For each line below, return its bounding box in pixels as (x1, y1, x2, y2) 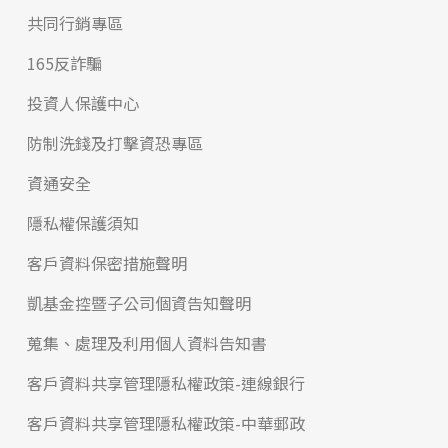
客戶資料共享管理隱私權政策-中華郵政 (26, 411, 305, 435)
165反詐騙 (26, 51, 102, 75)
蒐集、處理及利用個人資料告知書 (26, 331, 267, 355)
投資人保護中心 (26, 91, 139, 115)
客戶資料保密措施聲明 (26, 251, 187, 275)
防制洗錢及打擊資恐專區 (26, 131, 203, 155)
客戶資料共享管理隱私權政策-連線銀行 (26, 371, 305, 395)
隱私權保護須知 (26, 211, 139, 235)
